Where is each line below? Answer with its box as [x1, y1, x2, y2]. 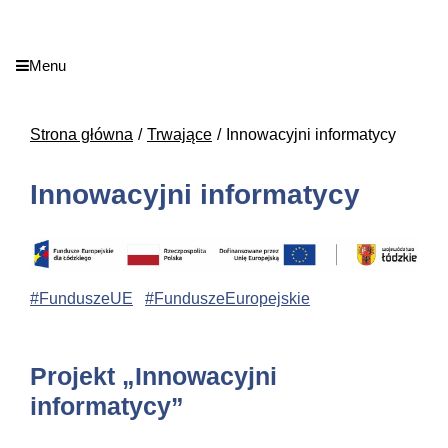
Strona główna [30, 126, 133, 143]
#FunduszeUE [30, 290, 133, 308]
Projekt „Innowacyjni [30, 362, 277, 391]
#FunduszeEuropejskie [145, 290, 310, 308]
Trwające [147, 126, 212, 143]
